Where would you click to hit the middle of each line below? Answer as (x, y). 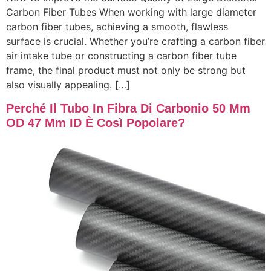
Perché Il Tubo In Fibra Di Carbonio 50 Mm (128, 108)
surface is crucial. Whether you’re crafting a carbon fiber (135, 41)
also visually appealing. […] (68, 85)
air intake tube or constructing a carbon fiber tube (121, 56)
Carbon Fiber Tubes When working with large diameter (131, 12)
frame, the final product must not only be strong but (126, 70)
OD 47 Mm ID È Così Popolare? (96, 122)
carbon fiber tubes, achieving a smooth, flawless (117, 27)
